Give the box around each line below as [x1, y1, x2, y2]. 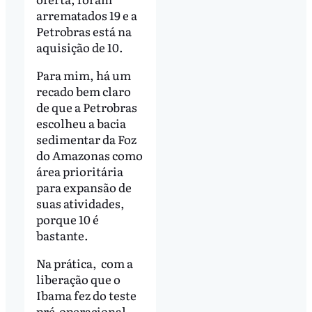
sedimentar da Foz [36, 130, 136, 148]
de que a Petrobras [36, 97, 137, 116]
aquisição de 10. [36, 38, 123, 56]
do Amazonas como [36, 146, 143, 164]
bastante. [36, 226, 91, 244]
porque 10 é [36, 210, 99, 228]
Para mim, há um [36, 65, 131, 84]
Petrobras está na [36, 22, 132, 40]
